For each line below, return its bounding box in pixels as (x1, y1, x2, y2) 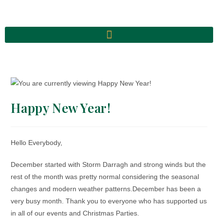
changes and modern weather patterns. (11, 184, 133, 193)
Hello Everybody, (11, 138, 63, 146)
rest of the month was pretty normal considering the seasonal (11, 172, 200, 181)
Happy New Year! (11, 99, 111, 116)
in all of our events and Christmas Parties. (11, 209, 140, 217)
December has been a (132, 184, 201, 193)
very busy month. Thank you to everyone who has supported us (11, 197, 207, 205)
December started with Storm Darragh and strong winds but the (11, 160, 206, 168)
